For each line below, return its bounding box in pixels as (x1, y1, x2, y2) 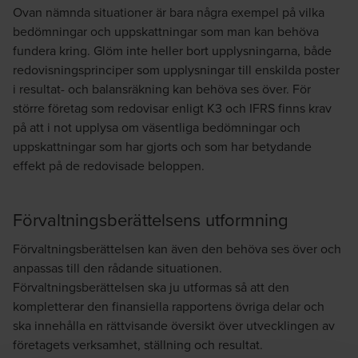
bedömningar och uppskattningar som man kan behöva (13, 22, 319, 40)
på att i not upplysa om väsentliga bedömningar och (13, 117, 300, 136)
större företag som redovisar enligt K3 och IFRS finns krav (13, 98, 332, 117)
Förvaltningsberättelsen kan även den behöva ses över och (13, 239, 341, 257)
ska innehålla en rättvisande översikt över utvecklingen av (13, 316, 335, 334)
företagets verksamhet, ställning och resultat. (13, 335, 263, 353)
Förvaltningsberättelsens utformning (13, 206, 288, 232)
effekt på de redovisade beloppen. (13, 156, 205, 174)
